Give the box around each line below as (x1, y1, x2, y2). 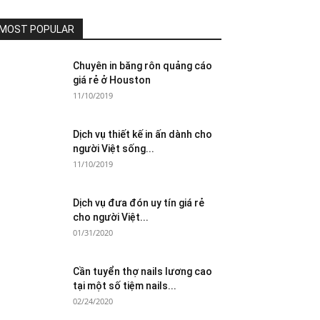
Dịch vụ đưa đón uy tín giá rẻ (73, 197, 204, 209)
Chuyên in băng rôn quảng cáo (73, 60, 212, 71)
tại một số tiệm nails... (73, 280, 176, 291)
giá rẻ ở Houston (73, 74, 151, 86)
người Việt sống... (73, 143, 154, 154)
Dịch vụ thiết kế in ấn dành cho (73, 129, 212, 140)
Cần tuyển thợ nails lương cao (73, 266, 212, 277)
